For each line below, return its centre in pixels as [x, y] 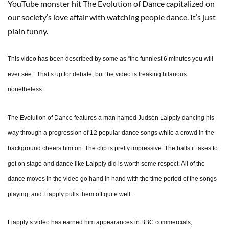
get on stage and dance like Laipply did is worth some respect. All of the [106, 164]
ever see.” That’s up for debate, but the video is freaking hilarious [97, 74]
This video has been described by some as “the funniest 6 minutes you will [110, 59]
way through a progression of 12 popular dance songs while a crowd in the [111, 133]
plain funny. [28, 31]
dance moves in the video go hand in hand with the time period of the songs [112, 179]
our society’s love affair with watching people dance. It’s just [112, 17]
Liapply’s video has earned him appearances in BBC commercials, [100, 223]
